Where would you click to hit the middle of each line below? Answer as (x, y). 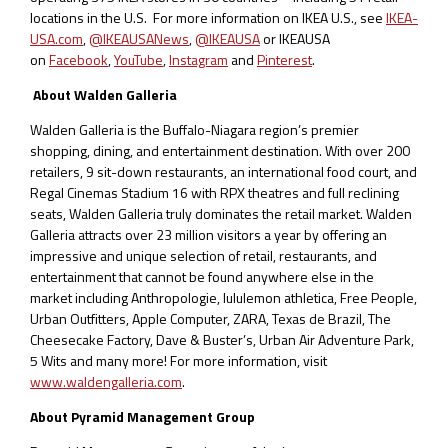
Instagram (198, 59)
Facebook (78, 59)
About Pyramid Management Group (142, 416)
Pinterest (284, 59)
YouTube (138, 59)
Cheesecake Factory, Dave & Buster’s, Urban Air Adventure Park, (222, 339)
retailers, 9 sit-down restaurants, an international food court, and (223, 171)
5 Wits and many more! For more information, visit (178, 360)
